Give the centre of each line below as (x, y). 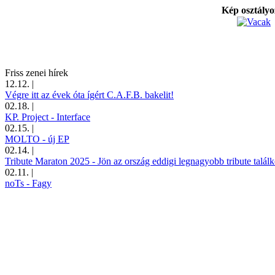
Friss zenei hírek (37, 72)
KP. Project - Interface (48, 117)
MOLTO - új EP (37, 139)
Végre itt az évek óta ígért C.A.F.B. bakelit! (89, 95)
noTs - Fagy (28, 183)
